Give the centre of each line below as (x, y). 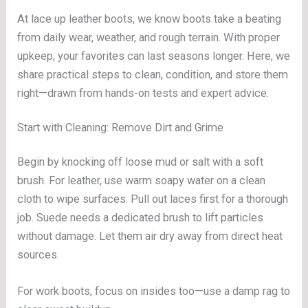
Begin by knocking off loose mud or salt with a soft (141, 162)
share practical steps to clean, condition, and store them (153, 75)
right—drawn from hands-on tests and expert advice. (143, 93)
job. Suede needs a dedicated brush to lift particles (141, 217)
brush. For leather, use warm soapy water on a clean (142, 180)
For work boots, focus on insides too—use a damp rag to (154, 291)
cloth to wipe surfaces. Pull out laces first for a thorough (153, 199)
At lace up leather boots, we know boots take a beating (150, 19)
